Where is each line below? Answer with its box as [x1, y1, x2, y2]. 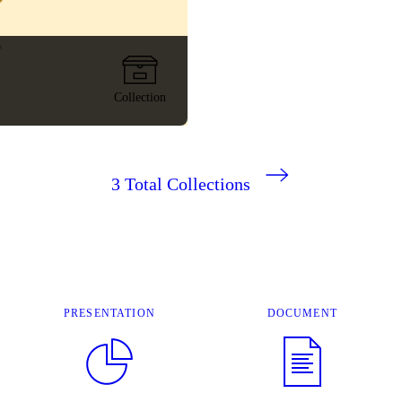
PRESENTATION [64, 306, 155, 319]
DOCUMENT [267, 306, 337, 319]
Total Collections [125, 174, 250, 195]
